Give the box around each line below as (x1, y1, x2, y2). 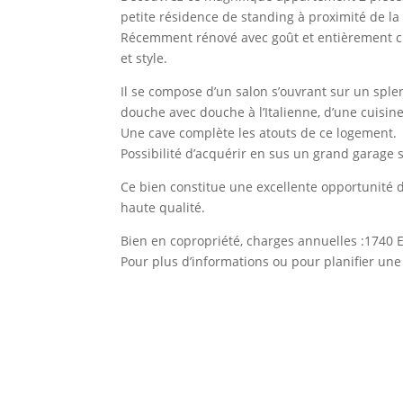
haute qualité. (121, 199, 206, 217)
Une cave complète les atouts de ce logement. (121, 124, 398, 142)
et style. (121, 49, 168, 67)
